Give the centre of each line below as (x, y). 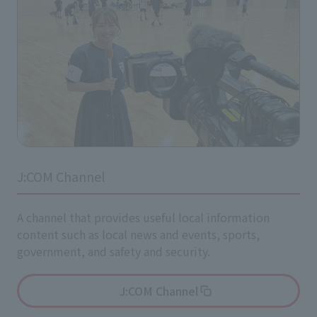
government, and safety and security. (114, 252)
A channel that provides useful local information (143, 218)
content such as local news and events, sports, (138, 235)
